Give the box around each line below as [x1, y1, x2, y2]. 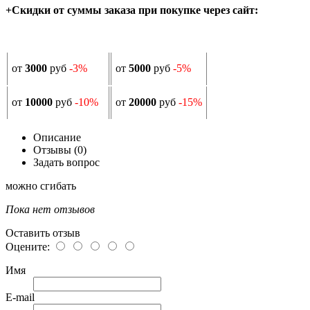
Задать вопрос [33, 156, 100, 168]
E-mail [6, 291, 35, 303]
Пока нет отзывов [6, 203, 95, 215]
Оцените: [6, 240, 50, 253]
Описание [33, 131, 81, 143]
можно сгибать [6, 179, 76, 192]
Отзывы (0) [33, 143, 86, 156]
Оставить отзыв [6, 226, 80, 239]
